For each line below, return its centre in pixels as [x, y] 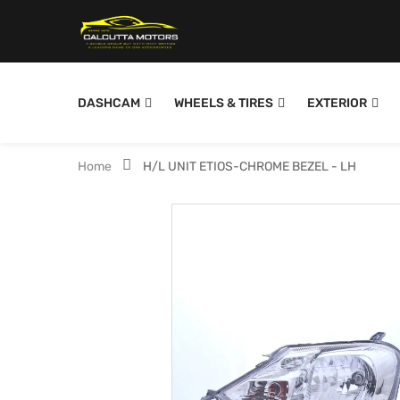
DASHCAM [109, 103]
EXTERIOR [337, 103]
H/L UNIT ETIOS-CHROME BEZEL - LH [250, 167]
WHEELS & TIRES [224, 103]
